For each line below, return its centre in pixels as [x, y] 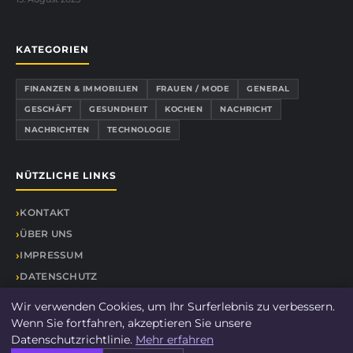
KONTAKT [45, 213]
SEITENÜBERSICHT [68, 298]
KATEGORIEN [52, 50]
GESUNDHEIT [118, 110]
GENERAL [268, 89]
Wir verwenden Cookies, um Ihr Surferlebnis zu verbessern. [173, 307]
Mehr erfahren [175, 340]
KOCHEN [184, 110]
